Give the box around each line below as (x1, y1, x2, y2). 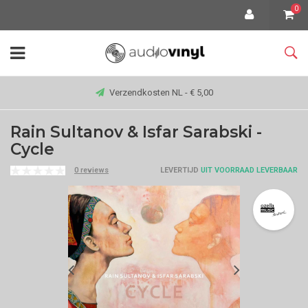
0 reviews (74, 166, 109, 175)
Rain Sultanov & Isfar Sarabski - (10, 122, 262, 142)
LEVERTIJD (160, 166, 199, 175)
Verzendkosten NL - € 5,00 (109, 87, 213, 98)
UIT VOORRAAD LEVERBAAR (199, 166, 298, 175)
